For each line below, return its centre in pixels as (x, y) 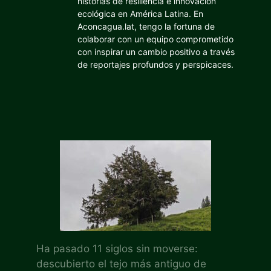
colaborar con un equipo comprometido (155, 39)
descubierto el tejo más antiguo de (121, 263)
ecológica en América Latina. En (140, 13)
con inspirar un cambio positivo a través (156, 51)
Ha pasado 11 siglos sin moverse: (117, 248)
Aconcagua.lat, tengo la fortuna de (146, 26)
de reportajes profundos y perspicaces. (155, 64)
